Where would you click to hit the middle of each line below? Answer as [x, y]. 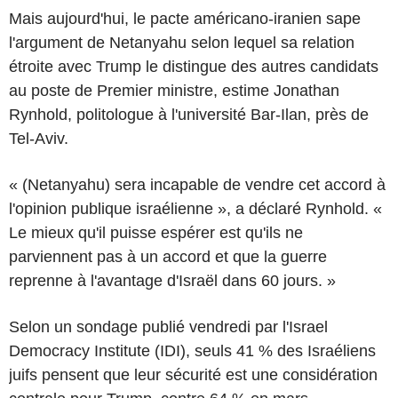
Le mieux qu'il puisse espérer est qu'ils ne [156, 232]
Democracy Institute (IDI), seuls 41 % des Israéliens [192, 350]
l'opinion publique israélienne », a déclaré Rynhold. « [195, 208]
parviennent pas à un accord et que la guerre [168, 256]
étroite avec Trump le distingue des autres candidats [194, 66]
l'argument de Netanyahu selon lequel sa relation [182, 42]
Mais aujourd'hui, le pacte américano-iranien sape [185, 18]
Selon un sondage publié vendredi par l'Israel [168, 326]
